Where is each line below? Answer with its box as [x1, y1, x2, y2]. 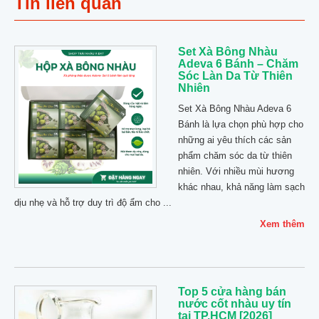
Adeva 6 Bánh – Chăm [178, 58, 298, 70]
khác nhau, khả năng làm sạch [178, 182, 305, 192]
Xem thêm [260, 219, 305, 229]
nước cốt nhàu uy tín [178, 298, 291, 310]
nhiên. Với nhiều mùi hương [178, 166, 294, 177]
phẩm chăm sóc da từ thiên [178, 150, 292, 161]
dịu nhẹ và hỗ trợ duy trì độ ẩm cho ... [14, 197, 172, 208]
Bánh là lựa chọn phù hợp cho [178, 119, 303, 130]
